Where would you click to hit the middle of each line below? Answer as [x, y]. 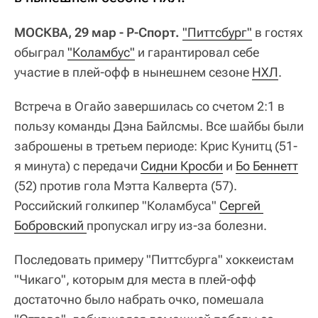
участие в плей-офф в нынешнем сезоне [133, 72]
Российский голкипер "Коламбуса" [117, 205]
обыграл [41, 52]
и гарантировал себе [197, 52]
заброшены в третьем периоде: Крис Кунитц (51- [156, 146]
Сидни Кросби [182, 165]
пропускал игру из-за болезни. [177, 225]
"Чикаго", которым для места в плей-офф [135, 279]
